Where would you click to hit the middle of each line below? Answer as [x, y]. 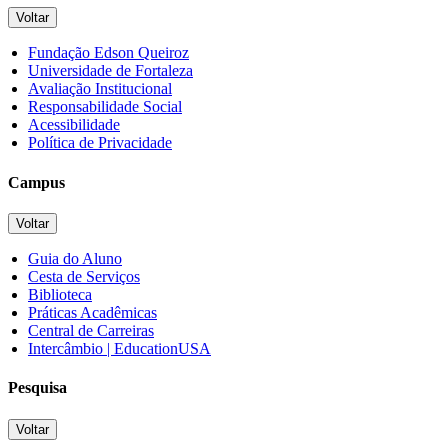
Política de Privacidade [100, 143]
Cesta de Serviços [84, 276]
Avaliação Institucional [100, 89]
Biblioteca [60, 294]
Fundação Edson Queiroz [108, 53]
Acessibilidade [74, 125]
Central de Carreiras [91, 330]
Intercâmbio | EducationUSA [119, 348]
